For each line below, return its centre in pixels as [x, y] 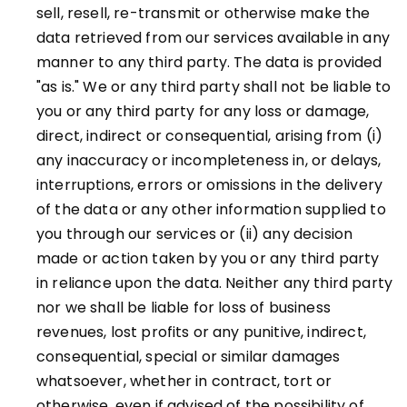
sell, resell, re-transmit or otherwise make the [203, 13]
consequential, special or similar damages [189, 357]
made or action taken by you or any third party [208, 258]
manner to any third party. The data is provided [209, 62]
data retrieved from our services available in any [213, 38]
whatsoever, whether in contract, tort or [184, 381]
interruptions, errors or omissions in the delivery [210, 185]
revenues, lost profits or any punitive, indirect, [201, 332]
